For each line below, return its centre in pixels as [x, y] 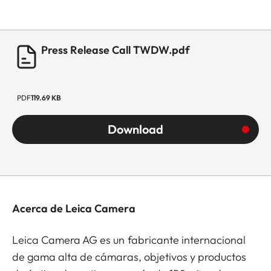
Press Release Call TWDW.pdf [116, 50]
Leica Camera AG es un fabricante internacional [129, 240]
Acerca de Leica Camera [74, 208]
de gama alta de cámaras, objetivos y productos [129, 257]
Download [135, 129]
